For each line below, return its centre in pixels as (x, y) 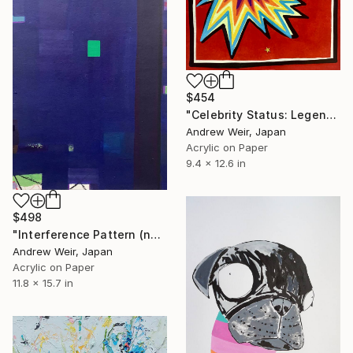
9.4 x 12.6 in (216, 163)
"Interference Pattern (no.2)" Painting (155, 234)
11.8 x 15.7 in (43, 282)
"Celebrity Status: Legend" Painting (331, 114)
